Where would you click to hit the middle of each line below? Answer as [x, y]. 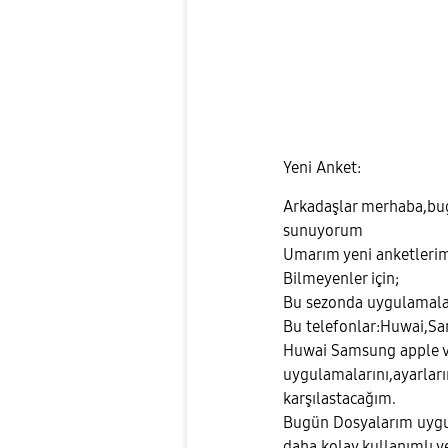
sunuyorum [323, 231]
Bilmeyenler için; [341, 279]
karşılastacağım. [339, 399]
